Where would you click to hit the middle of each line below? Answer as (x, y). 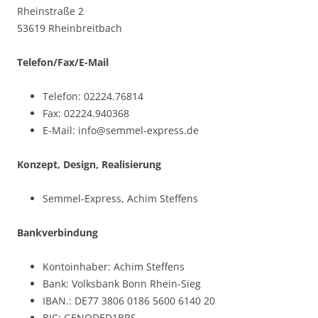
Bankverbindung (57, 232)
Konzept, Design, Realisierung (89, 164)
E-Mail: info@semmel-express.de (121, 130)
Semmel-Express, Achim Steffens (120, 198)
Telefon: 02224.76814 (93, 96)
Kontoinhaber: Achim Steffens (114, 266)
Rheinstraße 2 (50, 11)
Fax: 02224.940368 (86, 113)
